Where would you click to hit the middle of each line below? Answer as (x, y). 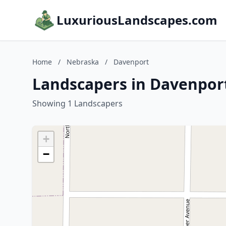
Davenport (131, 62)
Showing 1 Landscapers (77, 103)
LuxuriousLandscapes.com (137, 20)
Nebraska (83, 62)
